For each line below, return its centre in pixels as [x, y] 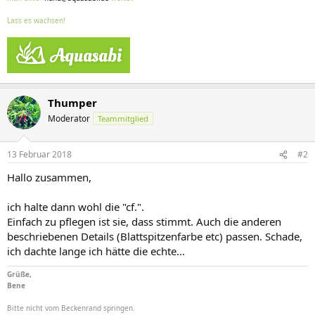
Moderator [69, 118]
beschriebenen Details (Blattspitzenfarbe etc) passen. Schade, [155, 236]
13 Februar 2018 [39, 154]
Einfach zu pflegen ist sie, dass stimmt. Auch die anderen [144, 221]
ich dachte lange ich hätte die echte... [96, 251]
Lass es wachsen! [36, 20]
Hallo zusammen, [49, 177]
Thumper [72, 102]
